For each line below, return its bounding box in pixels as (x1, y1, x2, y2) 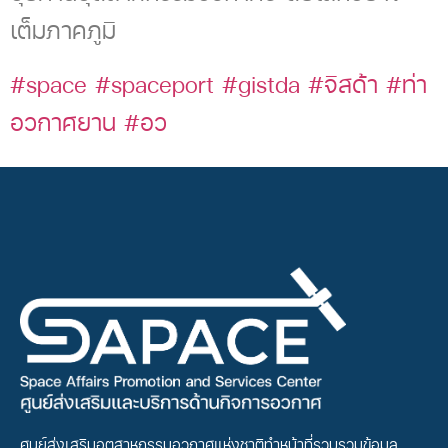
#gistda (222, 68, 300, 101)
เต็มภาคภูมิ (10, 14, 116, 47)
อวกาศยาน (10, 106, 116, 139)
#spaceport (95, 68, 214, 101)
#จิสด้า (308, 68, 378, 101)
